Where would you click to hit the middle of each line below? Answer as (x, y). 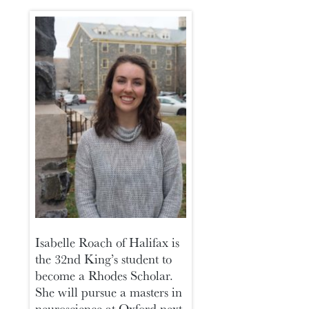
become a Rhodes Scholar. (104, 275)
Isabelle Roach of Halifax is (108, 242)
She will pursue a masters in (109, 291)
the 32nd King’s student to (104, 258)
